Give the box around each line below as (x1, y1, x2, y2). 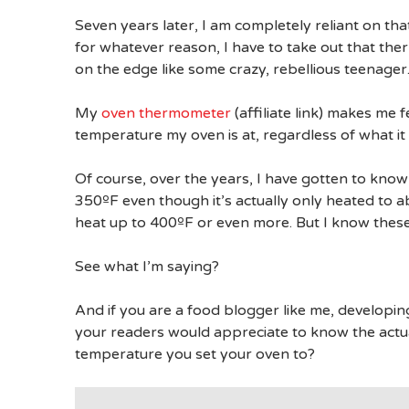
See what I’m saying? (75, 257, 219, 277)
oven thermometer (101, 104, 231, 123)
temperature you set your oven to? (75, 345, 315, 364)
